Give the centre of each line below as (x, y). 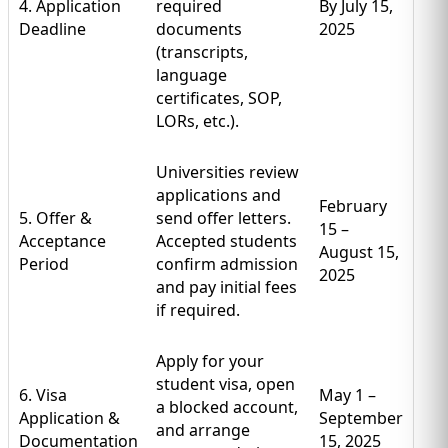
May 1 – (347, 395)
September (361, 418)
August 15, (359, 252)
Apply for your (210, 361)
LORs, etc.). (197, 121)
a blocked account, (227, 407)
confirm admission (227, 264)
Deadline (52, 29)
